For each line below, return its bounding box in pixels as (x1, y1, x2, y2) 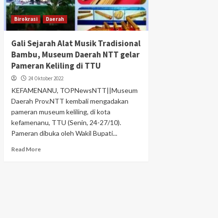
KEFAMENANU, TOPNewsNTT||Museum (11, 86, 138, 94)
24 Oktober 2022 (28, 75, 63, 82)
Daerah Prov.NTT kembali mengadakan (11, 97, 128, 105)
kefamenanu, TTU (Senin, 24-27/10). (11, 118, 121, 127)
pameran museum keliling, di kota (11, 108, 110, 116)
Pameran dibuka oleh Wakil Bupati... (11, 129, 117, 137)
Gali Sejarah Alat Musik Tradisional (11, 38, 141, 49)
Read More (11, 145, 41, 153)
